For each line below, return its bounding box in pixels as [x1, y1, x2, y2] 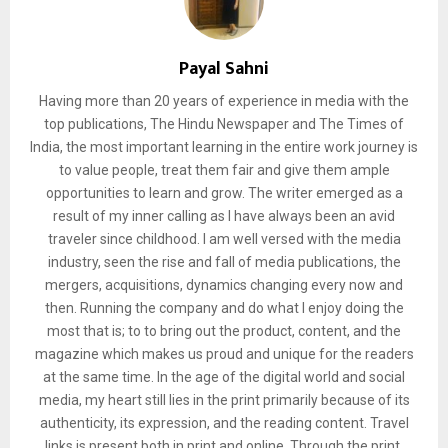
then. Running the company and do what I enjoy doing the [44, 300, 404, 317]
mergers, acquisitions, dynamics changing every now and [45, 277, 403, 294]
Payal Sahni [179, 54, 269, 85]
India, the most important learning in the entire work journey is [30, 139, 418, 156]
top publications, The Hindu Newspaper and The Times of [44, 116, 404, 133]
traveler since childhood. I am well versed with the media [47, 231, 401, 248]
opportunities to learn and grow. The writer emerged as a [45, 185, 403, 202]
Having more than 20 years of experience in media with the [39, 93, 409, 110]
